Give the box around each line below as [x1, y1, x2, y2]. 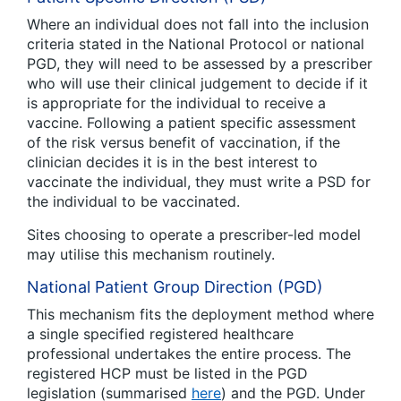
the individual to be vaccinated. [27, 192, 240, 211]
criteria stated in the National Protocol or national [27, 35, 364, 54]
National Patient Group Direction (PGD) [27, 277, 323, 297]
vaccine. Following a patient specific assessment [27, 114, 356, 132]
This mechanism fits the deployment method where [27, 305, 374, 324]
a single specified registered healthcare [27, 325, 294, 344]
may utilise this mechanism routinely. [27, 245, 275, 264]
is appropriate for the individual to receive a [27, 94, 326, 113]
